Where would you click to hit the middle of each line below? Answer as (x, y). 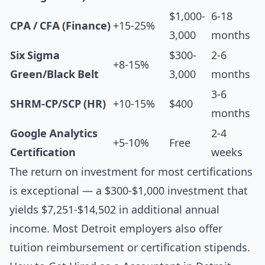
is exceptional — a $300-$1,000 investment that (129, 191)
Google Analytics (54, 133)
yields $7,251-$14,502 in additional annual (114, 210)
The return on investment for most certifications (131, 172)
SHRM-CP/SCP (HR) (58, 104)
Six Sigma (35, 55)
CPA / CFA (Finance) (60, 26)
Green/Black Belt (54, 74)
